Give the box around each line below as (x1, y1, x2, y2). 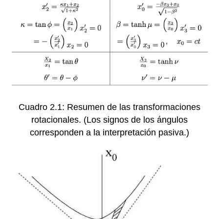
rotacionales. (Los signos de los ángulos (31, 115, 188, 125)
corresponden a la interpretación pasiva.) (30, 128, 189, 138)
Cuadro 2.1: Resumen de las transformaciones (19, 102, 200, 112)
